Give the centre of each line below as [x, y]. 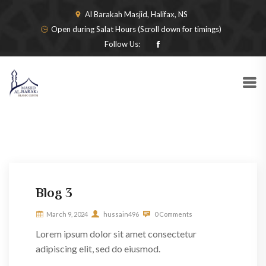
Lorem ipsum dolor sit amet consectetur [116, 234]
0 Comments [173, 214]
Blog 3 [54, 193]
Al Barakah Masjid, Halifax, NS [136, 14]
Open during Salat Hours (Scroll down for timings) [136, 29]
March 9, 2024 [67, 214]
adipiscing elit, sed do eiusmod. [98, 248]
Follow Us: [122, 44]
